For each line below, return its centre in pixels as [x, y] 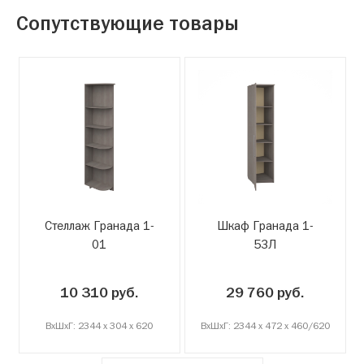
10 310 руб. [99, 292]
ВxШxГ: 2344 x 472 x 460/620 [265, 325]
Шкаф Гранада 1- [265, 225]
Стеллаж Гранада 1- [99, 225]
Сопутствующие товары [128, 23]
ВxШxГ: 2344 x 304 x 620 [99, 325]
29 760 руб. [265, 292]
